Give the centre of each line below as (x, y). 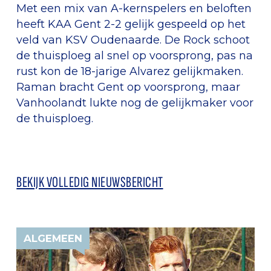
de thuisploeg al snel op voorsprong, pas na (135, 55)
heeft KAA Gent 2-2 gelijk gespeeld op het (131, 24)
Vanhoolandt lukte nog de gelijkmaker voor (135, 102)
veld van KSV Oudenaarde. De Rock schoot (133, 39)
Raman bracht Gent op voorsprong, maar (129, 87)
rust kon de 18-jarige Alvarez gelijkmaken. (130, 71)
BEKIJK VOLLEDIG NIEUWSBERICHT (90, 182)
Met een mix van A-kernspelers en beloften (134, 8)
